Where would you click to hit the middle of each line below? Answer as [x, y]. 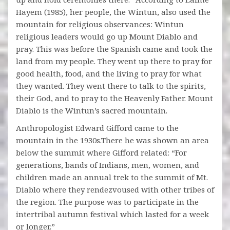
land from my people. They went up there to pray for [114, 61]
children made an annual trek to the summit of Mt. [112, 177]
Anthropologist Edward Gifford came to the [97, 128]
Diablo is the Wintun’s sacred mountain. [92, 110]
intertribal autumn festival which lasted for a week [112, 214]
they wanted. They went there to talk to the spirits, [111, 85]
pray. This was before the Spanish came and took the [114, 49]
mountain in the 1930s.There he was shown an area [112, 140]
